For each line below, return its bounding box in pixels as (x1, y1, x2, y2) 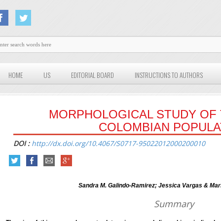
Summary (153, 198, 194, 210)
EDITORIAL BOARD (71, 70, 114, 80)
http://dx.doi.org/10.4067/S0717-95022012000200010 (32, 139, 206, 148)
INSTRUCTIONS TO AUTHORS (135, 70, 203, 80)
